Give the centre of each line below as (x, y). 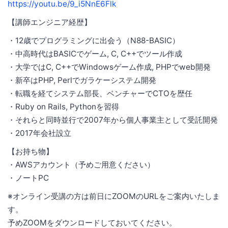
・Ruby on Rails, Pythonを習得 (63, 106)
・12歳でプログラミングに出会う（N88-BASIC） (94, 40)
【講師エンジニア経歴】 (50, 22)
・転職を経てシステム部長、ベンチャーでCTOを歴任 (100, 93)
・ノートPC (28, 178)
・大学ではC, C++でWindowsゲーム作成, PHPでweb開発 (109, 67)
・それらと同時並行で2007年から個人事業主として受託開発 (113, 120)
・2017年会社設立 (39, 133)
